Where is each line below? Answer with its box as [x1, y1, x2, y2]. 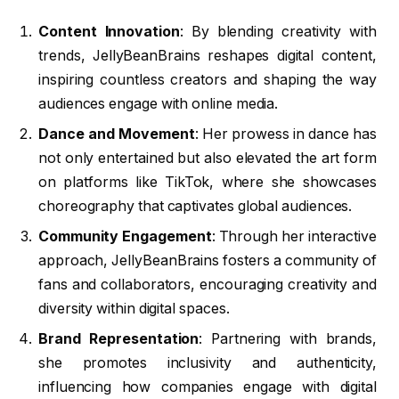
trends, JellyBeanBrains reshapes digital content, [38, 46, 377, 64]
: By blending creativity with [179, 22, 377, 40]
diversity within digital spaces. [38, 299, 230, 317]
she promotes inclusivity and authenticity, [38, 354, 377, 371]
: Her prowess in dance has [194, 125, 377, 142]
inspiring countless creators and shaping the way [38, 70, 377, 88]
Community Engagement [38, 227, 212, 245]
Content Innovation [38, 22, 180, 40]
